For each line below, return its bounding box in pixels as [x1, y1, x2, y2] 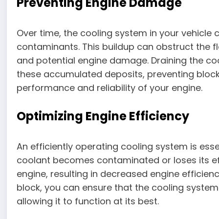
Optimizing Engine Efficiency [17, 108, 190, 124]
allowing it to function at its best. [17, 195, 159, 207]
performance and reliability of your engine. [17, 82, 203, 94]
